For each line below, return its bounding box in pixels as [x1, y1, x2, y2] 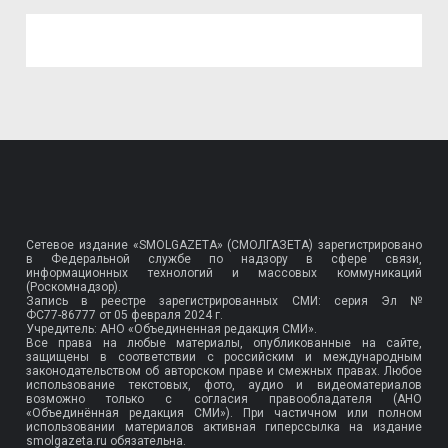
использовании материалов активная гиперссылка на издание [26, 419, 422, 434]
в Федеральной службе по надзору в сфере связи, [26, 251, 422, 266]
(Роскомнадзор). [26, 279, 122, 294]
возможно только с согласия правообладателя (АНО [26, 391, 422, 406]
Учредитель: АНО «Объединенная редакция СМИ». [26, 321, 318, 336]
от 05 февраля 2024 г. [96, 307, 224, 322]
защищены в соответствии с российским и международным [26, 349, 422, 364]
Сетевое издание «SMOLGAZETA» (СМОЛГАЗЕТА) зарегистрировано [26, 237, 422, 252]
